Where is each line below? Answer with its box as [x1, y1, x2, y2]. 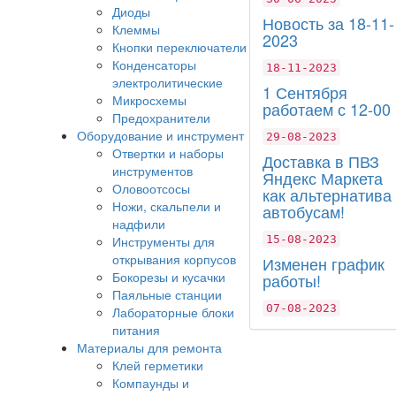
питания [112, 321, 160, 339]
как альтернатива [263, 183, 392, 207]
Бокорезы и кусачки [112, 268, 225, 286]
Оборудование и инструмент [77, 126, 244, 145]
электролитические [112, 73, 223, 92]
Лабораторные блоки [112, 303, 234, 322]
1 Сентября [263, 80, 347, 104]
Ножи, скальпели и [112, 197, 221, 216]
